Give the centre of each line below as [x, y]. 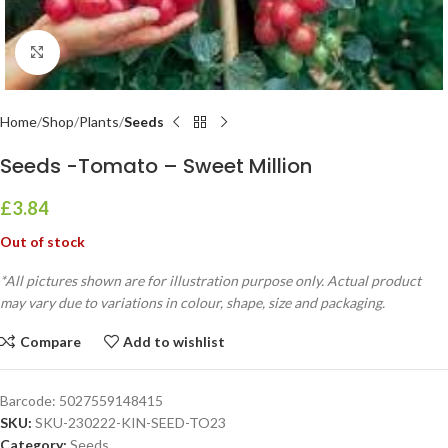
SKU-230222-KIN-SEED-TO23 [130, 422]
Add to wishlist [174, 341]
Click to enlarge [107, 52]
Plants [99, 121]
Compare [50, 341]
